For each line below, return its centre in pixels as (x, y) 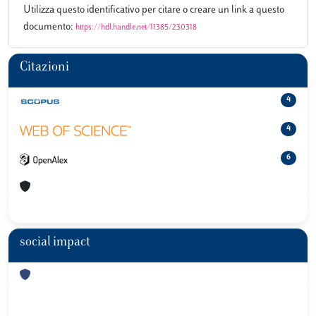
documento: (49, 27)
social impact (55, 242)
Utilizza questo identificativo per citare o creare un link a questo (154, 10)
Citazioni (44, 67)
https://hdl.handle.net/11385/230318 (136, 27)
